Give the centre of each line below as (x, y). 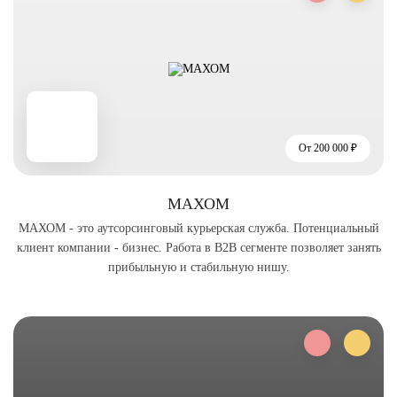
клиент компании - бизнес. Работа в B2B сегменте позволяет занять (198, 248)
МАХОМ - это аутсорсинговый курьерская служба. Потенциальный (198, 228)
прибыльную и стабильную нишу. (198, 267)
